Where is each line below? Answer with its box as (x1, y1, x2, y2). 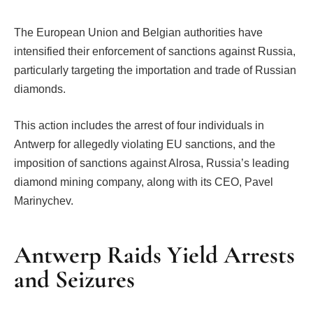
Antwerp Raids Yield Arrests (14, 240, 295, 270)
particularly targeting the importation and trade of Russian (14, 64, 296, 76)
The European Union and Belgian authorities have (14, 27, 263, 38)
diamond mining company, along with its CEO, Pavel (14, 175, 273, 188)
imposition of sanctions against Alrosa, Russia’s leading (14, 156, 289, 169)
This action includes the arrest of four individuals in (14, 119, 264, 131)
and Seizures (14, 264, 135, 294)
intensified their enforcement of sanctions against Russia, (14, 45, 296, 57)
